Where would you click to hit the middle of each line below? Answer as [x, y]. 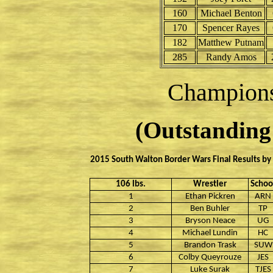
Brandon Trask [210, 245]
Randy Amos [231, 57]
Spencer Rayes [231, 28]
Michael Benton [231, 13]
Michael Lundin [210, 233]
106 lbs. [131, 184]
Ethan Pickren [210, 197]
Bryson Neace [210, 221]
